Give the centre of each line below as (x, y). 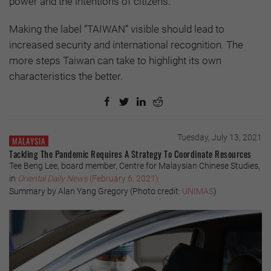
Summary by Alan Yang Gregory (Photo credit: (96, 191)
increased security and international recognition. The (126, 45)
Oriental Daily (42, 179)
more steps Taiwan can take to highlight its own (115, 61)
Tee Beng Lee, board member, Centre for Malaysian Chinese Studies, (135, 166)
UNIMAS (198, 191)
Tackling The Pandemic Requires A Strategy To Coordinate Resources (130, 154)
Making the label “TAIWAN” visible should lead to (117, 29)
